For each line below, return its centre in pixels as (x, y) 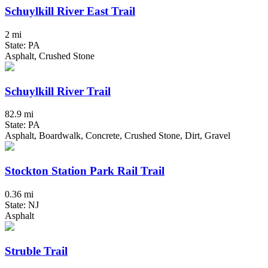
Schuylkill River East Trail (70, 11)
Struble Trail (36, 251)
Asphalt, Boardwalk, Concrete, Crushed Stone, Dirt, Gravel (118, 136)
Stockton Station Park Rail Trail (85, 171)
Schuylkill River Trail (58, 91)
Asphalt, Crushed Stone (50, 56)
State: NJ (22, 205)
